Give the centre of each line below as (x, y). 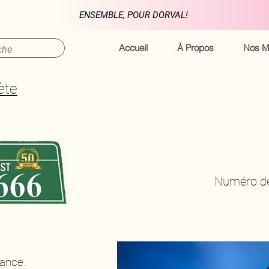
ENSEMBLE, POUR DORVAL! (134, 15)
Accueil (133, 48)
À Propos (195, 48)
